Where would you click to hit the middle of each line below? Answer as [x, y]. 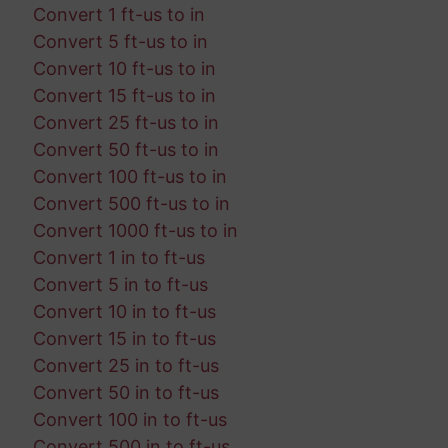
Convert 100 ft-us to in [129, 177]
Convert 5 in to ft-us [120, 285]
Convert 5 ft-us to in [120, 42]
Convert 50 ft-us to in [125, 150]
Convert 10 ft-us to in [124, 69]
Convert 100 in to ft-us [129, 420]
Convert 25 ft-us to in [125, 123]
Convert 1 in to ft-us [118, 258]
